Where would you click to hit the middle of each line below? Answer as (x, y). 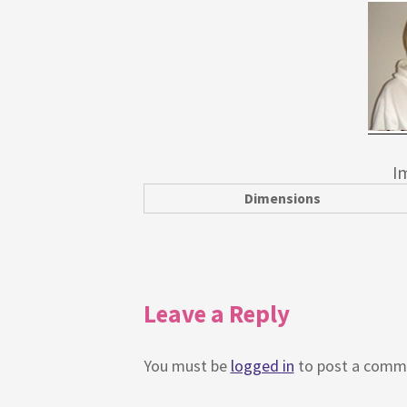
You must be (187, 366)
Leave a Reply (216, 314)
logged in (262, 366)
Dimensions (282, 198)
